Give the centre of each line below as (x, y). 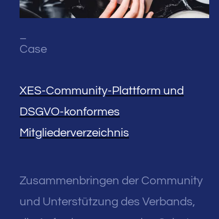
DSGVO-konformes (70, 112)
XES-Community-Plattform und (102, 91)
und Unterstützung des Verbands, (107, 202)
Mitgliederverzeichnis (74, 133)
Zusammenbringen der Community (111, 181)
